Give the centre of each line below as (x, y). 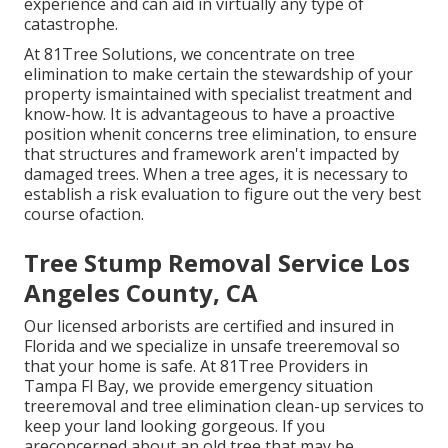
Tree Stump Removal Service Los (217, 263)
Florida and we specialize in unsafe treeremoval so (212, 346)
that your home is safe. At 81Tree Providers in (196, 366)
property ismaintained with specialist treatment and (218, 94)
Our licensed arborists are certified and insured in (209, 326)
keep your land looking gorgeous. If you (174, 426)
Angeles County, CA (141, 293)
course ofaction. (84, 214)
